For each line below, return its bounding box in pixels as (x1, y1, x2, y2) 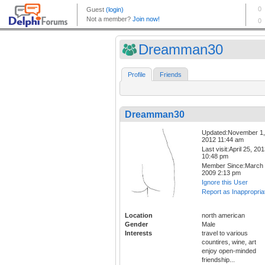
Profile (128, 71, 146, 79)
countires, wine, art (202, 238, 256, 246)
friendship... (202, 256, 235, 264)
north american (202, 212, 245, 219)
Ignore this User (202, 179, 248, 186)
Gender (125, 221, 148, 228)
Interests (125, 230, 152, 237)
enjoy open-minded (202, 247, 256, 255)
